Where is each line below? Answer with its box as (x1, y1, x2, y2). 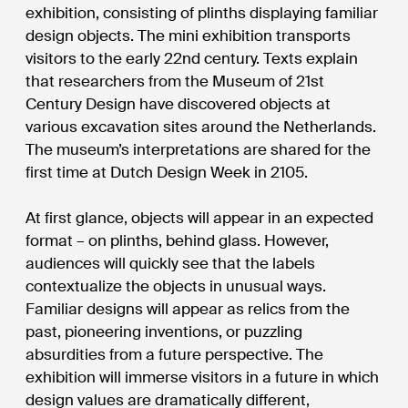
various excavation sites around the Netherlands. (25, 116, 377, 137)
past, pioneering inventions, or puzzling (25, 321, 303, 342)
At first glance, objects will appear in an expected (25, 208, 374, 229)
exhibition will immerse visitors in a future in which (25, 367, 380, 388)
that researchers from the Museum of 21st (25, 70, 325, 91)
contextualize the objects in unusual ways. (25, 276, 327, 297)
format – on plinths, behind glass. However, (25, 230, 330, 251)
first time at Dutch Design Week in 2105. (25, 161, 309, 182)
